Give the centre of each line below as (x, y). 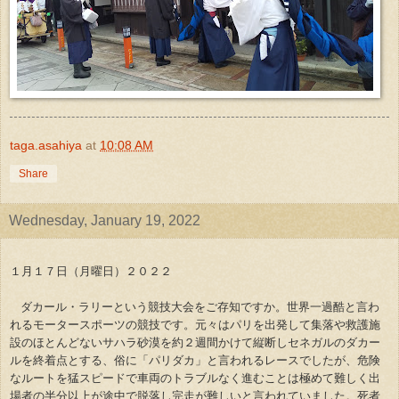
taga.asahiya (46, 145)
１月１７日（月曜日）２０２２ (91, 271)
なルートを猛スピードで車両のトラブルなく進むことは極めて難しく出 (195, 378)
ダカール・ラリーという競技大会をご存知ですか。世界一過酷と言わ (200, 306)
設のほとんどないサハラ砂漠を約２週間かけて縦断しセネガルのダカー (195, 342)
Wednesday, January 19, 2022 (105, 220)
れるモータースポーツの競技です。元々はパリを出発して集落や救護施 (195, 324)
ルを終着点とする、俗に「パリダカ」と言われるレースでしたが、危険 (195, 360)
